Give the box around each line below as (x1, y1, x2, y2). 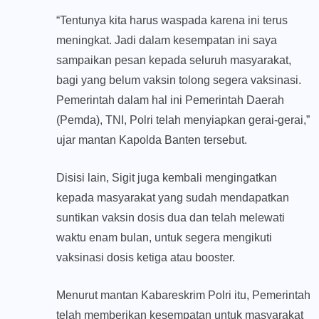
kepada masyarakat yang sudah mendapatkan (56, 192, 289, 204)
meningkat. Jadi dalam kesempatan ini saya (56, 34, 277, 47)
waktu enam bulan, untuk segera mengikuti (56, 231, 272, 244)
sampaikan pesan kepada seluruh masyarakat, (56, 54, 291, 67)
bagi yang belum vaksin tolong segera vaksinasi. (56, 74, 301, 87)
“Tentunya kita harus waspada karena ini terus (56, 14, 288, 27)
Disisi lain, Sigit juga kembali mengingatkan (56, 172, 277, 184)
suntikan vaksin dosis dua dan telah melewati (56, 211, 285, 224)
